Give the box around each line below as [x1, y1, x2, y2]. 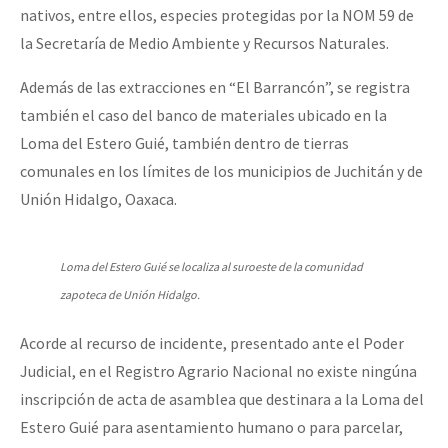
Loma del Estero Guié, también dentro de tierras [20, 133, 349, 154]
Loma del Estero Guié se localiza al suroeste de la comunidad [60, 259, 363, 275]
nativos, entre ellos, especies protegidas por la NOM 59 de [20, 5, 414, 26]
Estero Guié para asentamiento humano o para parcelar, [20, 417, 403, 438]
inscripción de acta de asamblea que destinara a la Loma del [20, 389, 424, 410]
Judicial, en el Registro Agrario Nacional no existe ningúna [20, 361, 417, 382]
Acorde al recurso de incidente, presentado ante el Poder [20, 333, 404, 354]
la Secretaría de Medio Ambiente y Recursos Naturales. [20, 33, 389, 54]
